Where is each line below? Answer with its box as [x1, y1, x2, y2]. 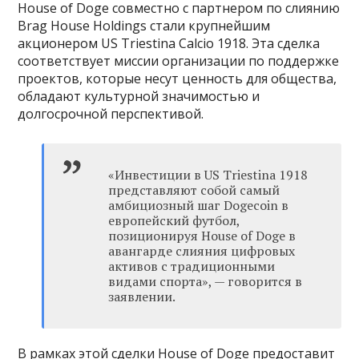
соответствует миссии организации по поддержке [18, 52, 340, 71]
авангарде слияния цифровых [108, 242, 296, 260]
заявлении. [108, 288, 176, 306]
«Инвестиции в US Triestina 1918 [108, 166, 309, 184]
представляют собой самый [108, 181, 280, 200]
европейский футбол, [108, 212, 240, 230]
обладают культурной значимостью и [18, 87, 260, 106]
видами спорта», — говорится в [108, 272, 303, 291]
